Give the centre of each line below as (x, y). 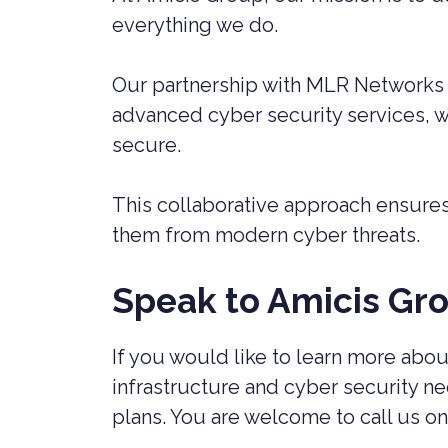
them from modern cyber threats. (266, 235)
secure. (146, 145)
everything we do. (195, 25)
